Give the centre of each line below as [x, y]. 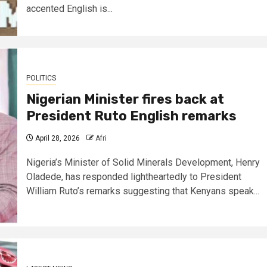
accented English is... [69, 8]
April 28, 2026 [56, 138]
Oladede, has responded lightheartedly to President [133, 176]
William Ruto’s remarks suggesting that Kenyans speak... [142, 191]
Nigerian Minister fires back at [125, 99]
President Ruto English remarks [131, 116]
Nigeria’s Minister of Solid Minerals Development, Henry [143, 162]
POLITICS [41, 78]
